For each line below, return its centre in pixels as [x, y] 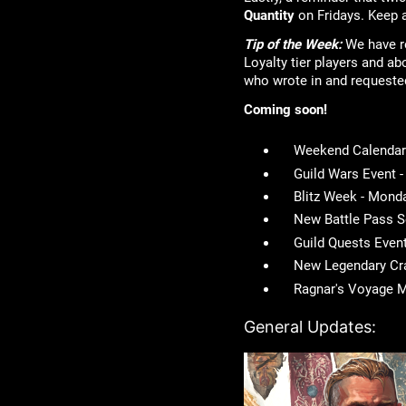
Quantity [269, 16]
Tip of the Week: [292, 45]
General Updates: [309, 327]
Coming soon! [285, 110]
